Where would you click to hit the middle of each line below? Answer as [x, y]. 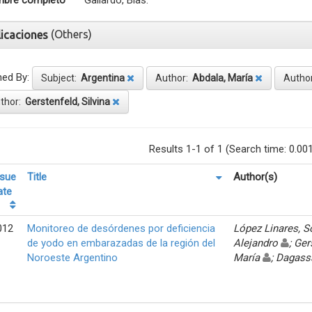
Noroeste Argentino [72, 257]
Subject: [61, 78]
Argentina [103, 78]
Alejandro [257, 243]
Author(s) [255, 177]
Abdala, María [223, 78]
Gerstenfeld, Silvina [68, 101]
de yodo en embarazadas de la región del [121, 243]
